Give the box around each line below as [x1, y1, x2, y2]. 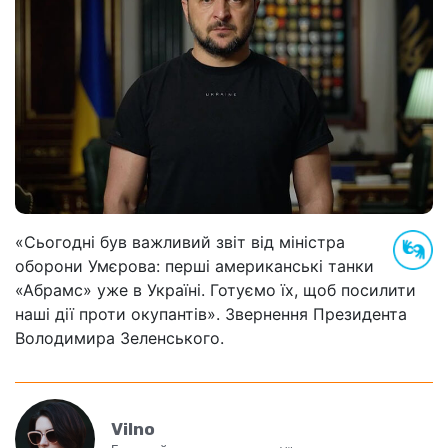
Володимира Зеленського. [15, 327, 224, 348]
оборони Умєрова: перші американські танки [15, 255, 374, 276]
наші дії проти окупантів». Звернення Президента [15, 303, 407, 324]
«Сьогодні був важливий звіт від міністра [15, 231, 345, 252]
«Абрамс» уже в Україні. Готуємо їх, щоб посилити [15, 279, 416, 300]
